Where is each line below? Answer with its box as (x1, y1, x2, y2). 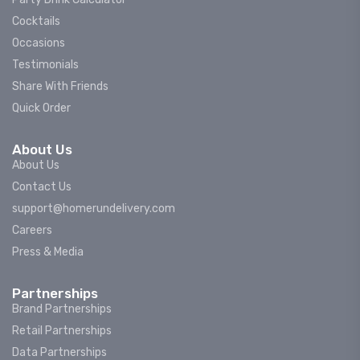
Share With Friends (12, 80, 108, 93)
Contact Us (12, 180, 72, 194)
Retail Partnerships (12, 324, 112, 337)
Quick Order (12, 101, 71, 115)
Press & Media (12, 245, 84, 259)
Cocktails (12, 14, 60, 28)
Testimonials (12, 58, 79, 72)
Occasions (12, 36, 65, 50)
